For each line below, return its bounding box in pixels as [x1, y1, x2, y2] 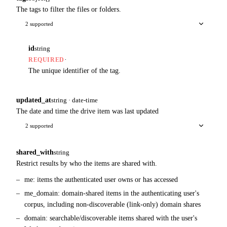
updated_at [16, 96, 51, 104]
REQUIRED [28, 56, 64, 63]
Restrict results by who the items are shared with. [16, 159, 157, 167]
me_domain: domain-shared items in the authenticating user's [24, 190, 199, 198]
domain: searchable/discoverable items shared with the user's [24, 214, 197, 222]
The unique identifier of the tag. [28, 66, 121, 74]
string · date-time [51, 96, 98, 104]
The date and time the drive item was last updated [16, 107, 159, 115]
